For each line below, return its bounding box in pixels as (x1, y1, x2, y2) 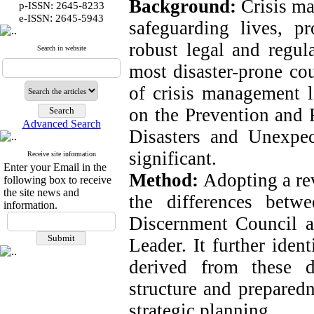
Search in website (36, 44, 86, 52)
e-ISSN (19, 13, 50, 24)
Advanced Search (22, 118, 101, 130)
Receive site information (27, 150, 96, 158)
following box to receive (4, 174, 111, 186)
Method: (129, 170, 204, 191)
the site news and (4, 186, 79, 198)
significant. (129, 148, 217, 169)
